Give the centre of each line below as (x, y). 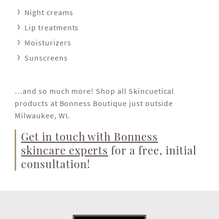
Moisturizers (48, 43)
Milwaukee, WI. (43, 116)
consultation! (56, 164)
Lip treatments (52, 28)
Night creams (49, 12)
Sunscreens (46, 58)
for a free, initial (152, 150)
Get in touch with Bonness (90, 137)
